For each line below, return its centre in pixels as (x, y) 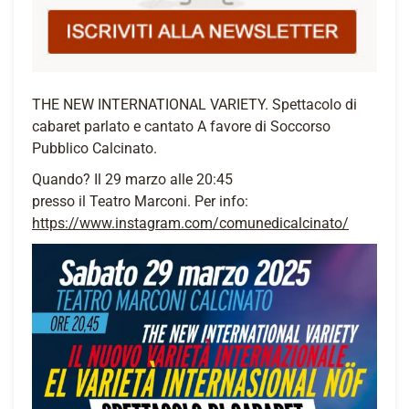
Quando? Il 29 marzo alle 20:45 (132, 179)
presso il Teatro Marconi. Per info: (140, 201)
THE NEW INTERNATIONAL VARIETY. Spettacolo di (194, 105)
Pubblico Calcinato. (94, 148)
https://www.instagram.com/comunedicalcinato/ (190, 223)
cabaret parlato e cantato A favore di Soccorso (181, 126)
